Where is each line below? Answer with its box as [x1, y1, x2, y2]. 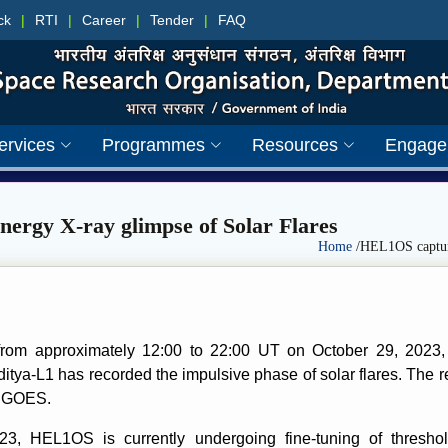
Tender [150, 11, 194, 28]
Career [82, 11, 126, 28]
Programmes [102, 134, 205, 155]
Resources [252, 134, 338, 155]
